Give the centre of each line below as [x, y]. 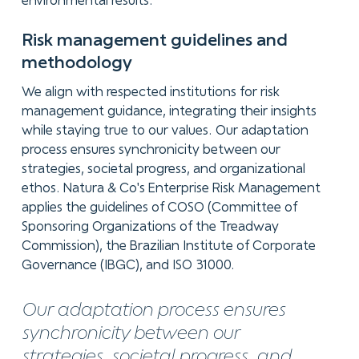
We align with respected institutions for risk [150, 93]
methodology [77, 64]
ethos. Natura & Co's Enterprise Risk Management [171, 189]
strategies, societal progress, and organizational [163, 170]
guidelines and [229, 41]
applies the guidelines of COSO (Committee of [159, 208]
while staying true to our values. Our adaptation [165, 131]
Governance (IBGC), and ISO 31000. [129, 266]
